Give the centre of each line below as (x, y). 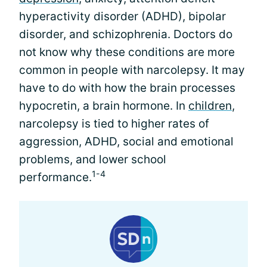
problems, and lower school (93, 159)
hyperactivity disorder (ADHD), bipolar (122, 16)
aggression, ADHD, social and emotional (126, 142)
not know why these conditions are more (127, 52)
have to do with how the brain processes (127, 88)
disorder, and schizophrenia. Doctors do (126, 34)
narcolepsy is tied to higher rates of (114, 124)
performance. (55, 177)
